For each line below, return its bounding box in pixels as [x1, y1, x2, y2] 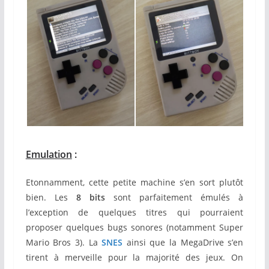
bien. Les [25, 192, 76, 204]
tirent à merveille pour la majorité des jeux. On [25, 252, 244, 264]
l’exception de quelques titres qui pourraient [25, 207, 244, 219]
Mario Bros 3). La [25, 237, 102, 249]
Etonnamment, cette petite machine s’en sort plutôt [25, 177, 244, 189]
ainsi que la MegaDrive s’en [122, 237, 244, 249]
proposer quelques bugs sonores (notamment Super [25, 222, 244, 234]
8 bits [76, 192, 105, 204]
